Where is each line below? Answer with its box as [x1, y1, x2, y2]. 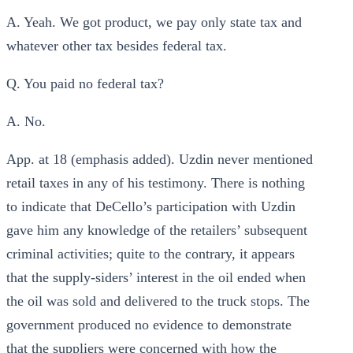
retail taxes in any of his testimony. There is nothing [6, 175, 305, 191]
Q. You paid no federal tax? [6, 76, 164, 91]
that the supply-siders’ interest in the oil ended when [6, 269, 306, 285]
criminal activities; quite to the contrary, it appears [6, 246, 295, 262]
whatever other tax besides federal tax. [6, 38, 227, 54]
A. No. [6, 113, 46, 129]
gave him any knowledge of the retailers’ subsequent [6, 222, 307, 238]
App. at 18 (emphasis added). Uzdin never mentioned [6, 151, 313, 167]
